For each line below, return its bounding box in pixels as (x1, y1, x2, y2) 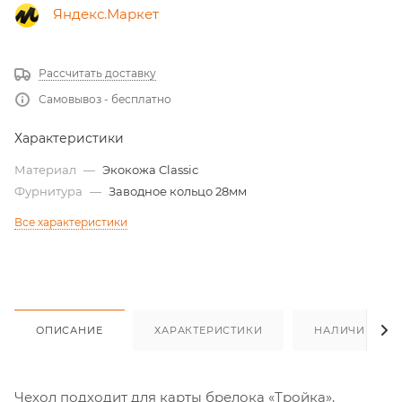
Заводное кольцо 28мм (109, 184, 247, 199)
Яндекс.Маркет (53, 5, 159, 23)
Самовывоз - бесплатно (39, 92, 171, 107)
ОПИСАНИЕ (36, 324, 103, 337)
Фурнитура (14, 184, 85, 199)
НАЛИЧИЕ (314, 324, 372, 337)
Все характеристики (14, 215, 127, 230)
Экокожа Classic (102, 162, 198, 178)
